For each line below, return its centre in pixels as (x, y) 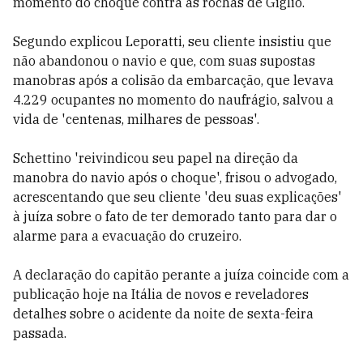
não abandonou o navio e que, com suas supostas (164, 61)
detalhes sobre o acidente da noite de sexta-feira (163, 314)
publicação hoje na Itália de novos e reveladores (161, 294)
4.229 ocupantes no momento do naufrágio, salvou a (173, 100)
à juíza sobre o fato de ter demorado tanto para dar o (175, 216)
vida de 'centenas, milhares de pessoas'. (136, 119)
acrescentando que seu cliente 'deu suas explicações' (177, 197)
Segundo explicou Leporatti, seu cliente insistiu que (172, 41)
